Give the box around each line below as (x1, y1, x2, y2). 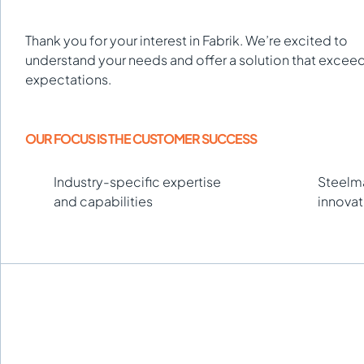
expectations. (25, 70, 111, 88)
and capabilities (54, 192, 153, 210)
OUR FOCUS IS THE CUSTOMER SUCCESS (25, 129, 257, 147)
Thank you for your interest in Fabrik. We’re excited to (25, 31, 348, 49)
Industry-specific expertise (54, 172, 221, 190)
